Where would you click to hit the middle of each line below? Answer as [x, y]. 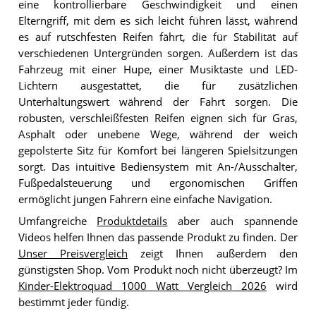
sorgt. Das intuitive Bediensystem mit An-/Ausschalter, [158, 166]
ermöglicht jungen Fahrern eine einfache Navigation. [145, 199]
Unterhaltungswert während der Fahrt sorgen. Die [158, 102]
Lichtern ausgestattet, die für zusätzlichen [158, 85]
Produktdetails [132, 221]
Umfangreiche [57, 221]
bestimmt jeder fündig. [73, 302]
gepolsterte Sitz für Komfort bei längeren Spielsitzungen [158, 150]
